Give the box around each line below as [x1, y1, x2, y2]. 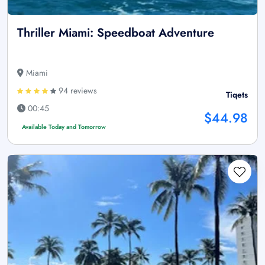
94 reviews [56, 85, 97, 97]
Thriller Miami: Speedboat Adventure [17, 24, 214, 42]
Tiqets [226, 89, 248, 101]
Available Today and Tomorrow [21, 122, 106, 132]
